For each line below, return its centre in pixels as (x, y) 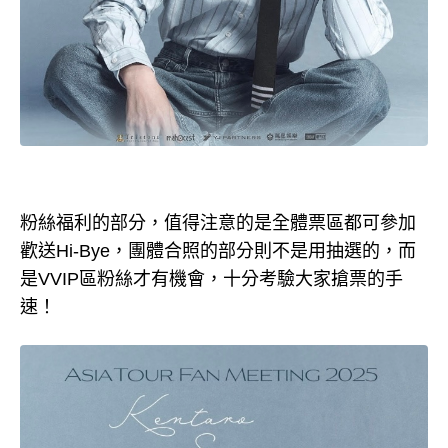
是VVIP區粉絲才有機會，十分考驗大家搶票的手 (211, 279)
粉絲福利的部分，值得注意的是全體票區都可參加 (218, 223)
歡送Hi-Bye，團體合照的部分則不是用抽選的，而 (218, 251)
